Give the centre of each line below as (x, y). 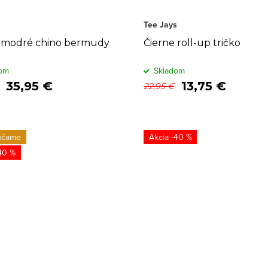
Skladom (169, 71)
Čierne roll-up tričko (192, 43)
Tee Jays (160, 25)
